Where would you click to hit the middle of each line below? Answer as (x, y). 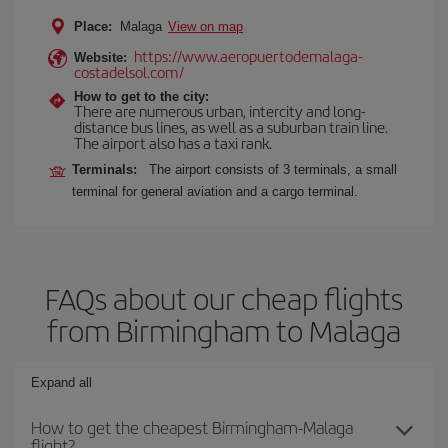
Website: (100, 57)
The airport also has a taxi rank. (173, 142)
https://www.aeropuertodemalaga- (248, 55)
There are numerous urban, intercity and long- (220, 110)
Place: (93, 26)
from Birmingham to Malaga (224, 330)
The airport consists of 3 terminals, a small (273, 169)
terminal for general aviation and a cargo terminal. (215, 191)
